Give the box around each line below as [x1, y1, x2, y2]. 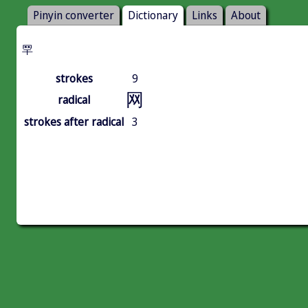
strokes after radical [24, 114, 124, 130]
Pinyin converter [33, 8, 114, 23]
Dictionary [128, 8, 178, 23]
